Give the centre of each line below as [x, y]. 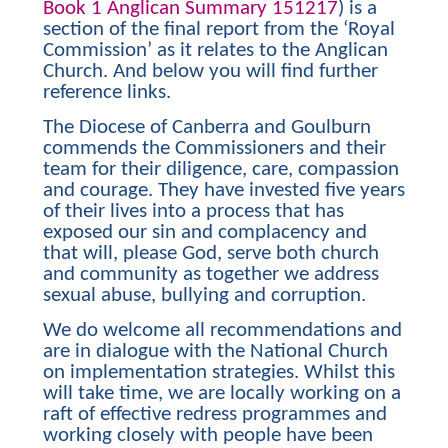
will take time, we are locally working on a [221, 393]
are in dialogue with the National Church [215, 351]
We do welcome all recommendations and [222, 330]
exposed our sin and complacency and [204, 232]
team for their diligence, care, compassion [220, 169]
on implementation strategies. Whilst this [218, 372]
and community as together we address [210, 274]
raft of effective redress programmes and [214, 414]
